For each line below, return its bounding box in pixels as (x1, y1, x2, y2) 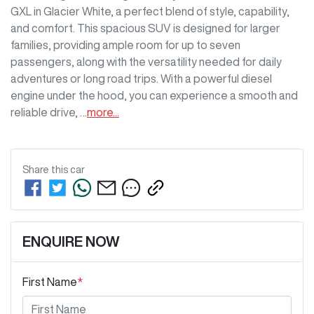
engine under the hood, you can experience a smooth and (11, 90, 298, 102)
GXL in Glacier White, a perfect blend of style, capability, (11, 6, 289, 18)
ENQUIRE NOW (22, 234, 120, 250)
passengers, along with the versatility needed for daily (11, 56, 282, 68)
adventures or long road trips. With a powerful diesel (11, 73, 272, 85)
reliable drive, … (11, 107, 87, 118)
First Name (22, 276, 77, 288)
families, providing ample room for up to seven (11, 39, 240, 51)
